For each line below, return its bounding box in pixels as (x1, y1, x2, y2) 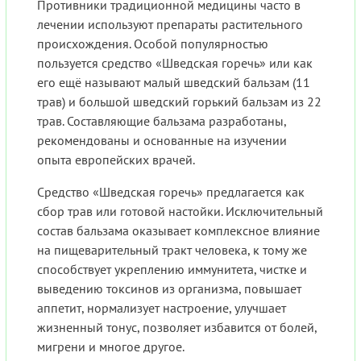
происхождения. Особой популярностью (37, 35, 268, 52)
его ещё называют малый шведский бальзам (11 (37, 74, 310, 91)
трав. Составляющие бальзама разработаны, (37, 113, 286, 130)
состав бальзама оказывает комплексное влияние (37, 222, 320, 239)
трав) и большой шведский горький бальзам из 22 (37, 93, 322, 110)
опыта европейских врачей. (37, 151, 195, 168)
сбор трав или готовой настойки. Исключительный (37, 203, 323, 220)
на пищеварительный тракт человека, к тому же (37, 242, 307, 259)
